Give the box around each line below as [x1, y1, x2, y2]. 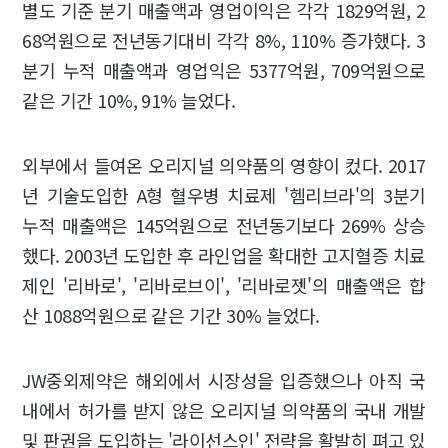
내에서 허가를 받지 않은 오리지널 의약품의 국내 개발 [22, 397, 426, 424]
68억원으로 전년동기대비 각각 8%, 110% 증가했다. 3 [22, 27, 426, 54]
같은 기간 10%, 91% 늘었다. [22, 87, 236, 114]
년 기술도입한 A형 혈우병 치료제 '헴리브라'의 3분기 [22, 182, 426, 209]
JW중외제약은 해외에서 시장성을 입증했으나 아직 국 [22, 367, 426, 394]
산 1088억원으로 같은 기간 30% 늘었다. [22, 302, 320, 329]
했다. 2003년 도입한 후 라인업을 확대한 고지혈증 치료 [22, 242, 426, 269]
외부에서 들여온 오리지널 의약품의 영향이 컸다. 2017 [22, 152, 426, 179]
